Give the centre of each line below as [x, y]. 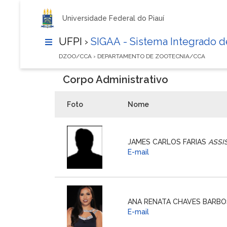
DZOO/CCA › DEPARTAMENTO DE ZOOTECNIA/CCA [132, 56]
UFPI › [73, 42]
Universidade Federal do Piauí [113, 18]
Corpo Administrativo [116, 79]
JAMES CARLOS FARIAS [168, 142]
